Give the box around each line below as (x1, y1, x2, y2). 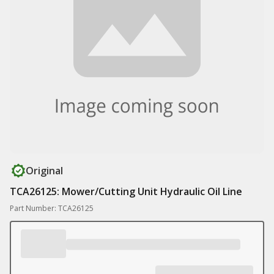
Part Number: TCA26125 (10, 203, 94, 213)
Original (26, 164, 63, 177)
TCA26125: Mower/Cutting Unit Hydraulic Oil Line (10, 185, 242, 198)
